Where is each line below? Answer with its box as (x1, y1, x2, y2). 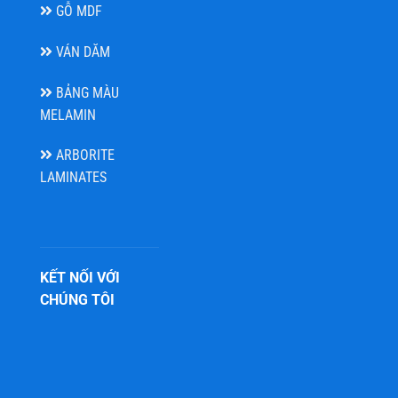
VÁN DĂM (52, 43, 110, 60)
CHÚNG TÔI (40, 291, 115, 309)
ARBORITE (52, 147, 115, 164)
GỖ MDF (52, 2, 102, 20)
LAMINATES (40, 169, 107, 187)
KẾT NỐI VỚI (40, 269, 120, 287)
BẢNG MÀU (52, 84, 119, 101)
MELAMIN (40, 106, 96, 123)
